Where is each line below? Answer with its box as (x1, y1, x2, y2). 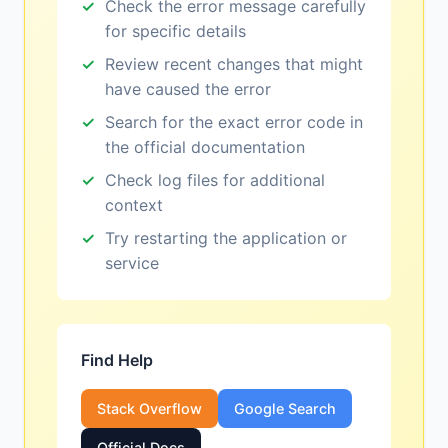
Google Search (234, 400, 336, 418)
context (105, 195, 163, 216)
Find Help (81, 350, 153, 371)
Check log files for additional (105, 170, 325, 191)
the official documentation (105, 137, 305, 158)
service (105, 253, 159, 274)
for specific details (105, 21, 246, 42)
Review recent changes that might (105, 54, 363, 75)
